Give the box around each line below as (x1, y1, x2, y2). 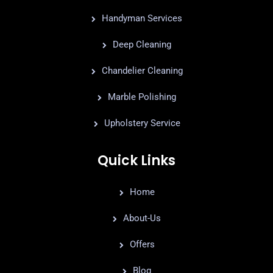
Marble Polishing (108, 91, 176, 102)
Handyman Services (102, 12, 182, 24)
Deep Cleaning (113, 38, 171, 50)
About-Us (123, 212, 161, 224)
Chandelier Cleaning (101, 65, 183, 76)
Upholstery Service (104, 117, 180, 129)
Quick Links (97, 151, 175, 170)
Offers (129, 238, 155, 250)
